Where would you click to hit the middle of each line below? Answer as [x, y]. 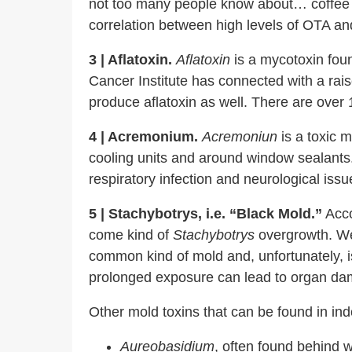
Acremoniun [240, 137]
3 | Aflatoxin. [130, 60]
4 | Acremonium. [145, 137]
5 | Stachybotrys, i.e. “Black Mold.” [205, 214]
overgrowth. [293, 235]
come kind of [131, 235]
